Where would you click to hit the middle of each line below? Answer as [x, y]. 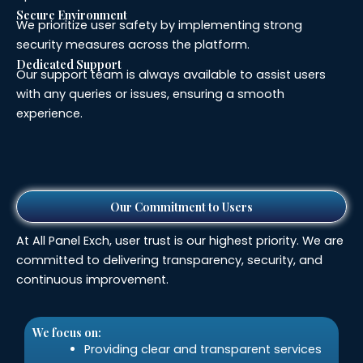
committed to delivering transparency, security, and [169, 261]
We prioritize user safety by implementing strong [159, 25]
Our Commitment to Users [181, 207]
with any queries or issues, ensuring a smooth [150, 94]
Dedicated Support [69, 64]
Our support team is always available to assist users [171, 75]
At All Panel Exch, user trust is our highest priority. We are [180, 241]
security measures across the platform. [133, 44]
